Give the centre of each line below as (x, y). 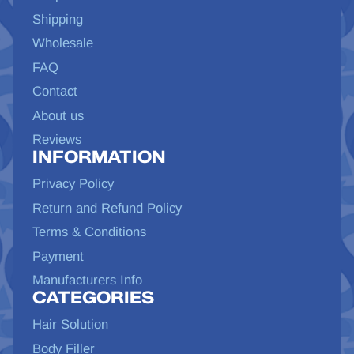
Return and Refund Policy (107, 208)
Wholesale (62, 43)
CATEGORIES (93, 298)
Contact (55, 92)
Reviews (56, 140)
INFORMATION (99, 157)
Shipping (57, 19)
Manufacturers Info (87, 281)
